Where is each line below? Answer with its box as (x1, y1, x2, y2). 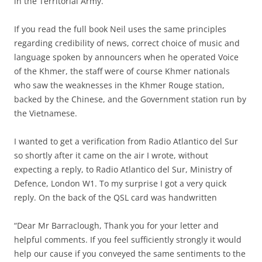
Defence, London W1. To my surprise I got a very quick (14, 177, 226, 189)
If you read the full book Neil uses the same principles (14, 23, 226, 35)
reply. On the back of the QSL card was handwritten (14, 191, 217, 203)
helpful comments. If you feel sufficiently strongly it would (14, 233, 242, 245)
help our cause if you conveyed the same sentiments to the (14, 247, 246, 259)
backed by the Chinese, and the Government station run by (14, 93, 246, 105)
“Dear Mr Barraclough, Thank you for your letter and (14, 219, 219, 231)
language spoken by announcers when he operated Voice (14, 51, 239, 63)
